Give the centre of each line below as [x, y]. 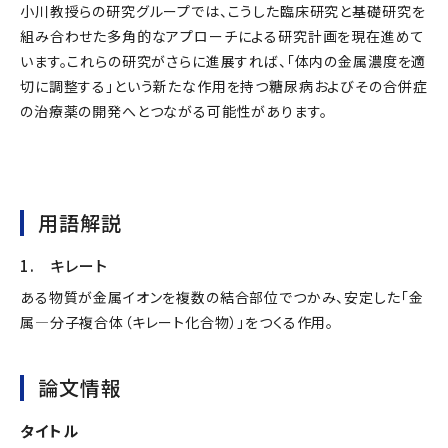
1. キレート [64, 265]
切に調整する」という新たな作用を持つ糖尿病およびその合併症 [224, 85]
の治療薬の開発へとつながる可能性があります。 [174, 110]
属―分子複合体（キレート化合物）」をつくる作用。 [177, 321]
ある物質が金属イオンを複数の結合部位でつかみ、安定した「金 [222, 296]
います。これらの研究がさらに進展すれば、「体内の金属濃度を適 [223, 60]
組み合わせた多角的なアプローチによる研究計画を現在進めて [222, 35]
